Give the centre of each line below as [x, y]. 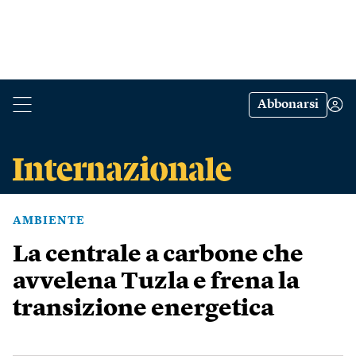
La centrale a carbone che [158, 255]
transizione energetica [143, 309]
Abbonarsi [288, 105]
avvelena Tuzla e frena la [156, 282]
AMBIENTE [49, 221]
